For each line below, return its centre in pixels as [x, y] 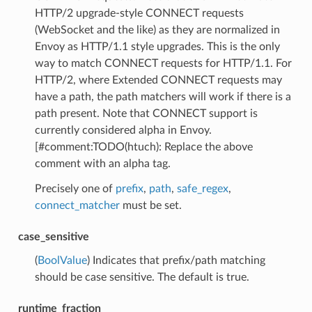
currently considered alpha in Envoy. [123, 131]
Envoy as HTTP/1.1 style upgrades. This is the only [157, 47]
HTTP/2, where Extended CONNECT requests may [158, 80]
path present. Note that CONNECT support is [146, 114]
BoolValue [62, 261]
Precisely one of [75, 189]
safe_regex [202, 189]
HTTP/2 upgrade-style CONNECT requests [139, 14]
